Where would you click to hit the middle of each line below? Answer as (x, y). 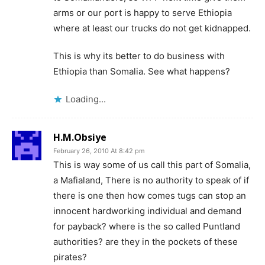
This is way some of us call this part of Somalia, (152, 165)
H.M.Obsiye (80, 137)
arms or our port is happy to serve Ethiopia (143, 13)
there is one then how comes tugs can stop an (150, 195)
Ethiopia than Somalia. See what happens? (142, 71)
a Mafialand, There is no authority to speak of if (151, 180)
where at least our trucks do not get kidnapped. (152, 28)
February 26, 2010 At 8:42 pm (99, 151)
